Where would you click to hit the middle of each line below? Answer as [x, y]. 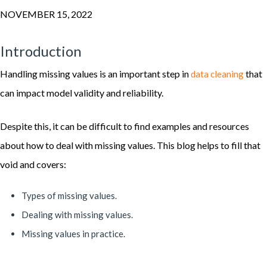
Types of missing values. [69, 195]
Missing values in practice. [73, 234]
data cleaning [217, 74]
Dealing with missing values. [77, 215]
